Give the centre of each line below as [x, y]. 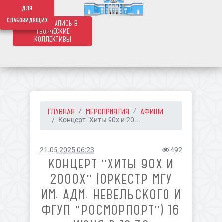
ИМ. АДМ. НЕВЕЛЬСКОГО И [111, 194]
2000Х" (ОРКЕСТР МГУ [111, 179]
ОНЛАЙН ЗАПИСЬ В [53, 23]
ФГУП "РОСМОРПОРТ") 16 [111, 210]
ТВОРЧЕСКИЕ [53, 31]
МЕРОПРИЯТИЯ [107, 111]
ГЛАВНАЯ [61, 111]
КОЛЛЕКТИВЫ [53, 39]
